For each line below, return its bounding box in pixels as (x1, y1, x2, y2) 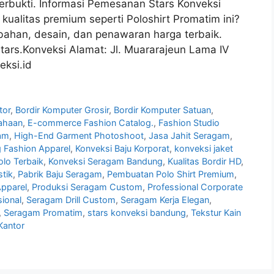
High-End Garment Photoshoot (14, 130, 144, 141)
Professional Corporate (147, 181, 243, 192)
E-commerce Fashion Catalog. (28, 117, 154, 128)
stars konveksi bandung (87, 207, 186, 218)
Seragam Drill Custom (26, 194, 116, 205)
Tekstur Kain (191, 207, 241, 218)
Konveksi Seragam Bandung (48, 155, 163, 166)
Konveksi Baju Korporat (75, 143, 169, 154)
